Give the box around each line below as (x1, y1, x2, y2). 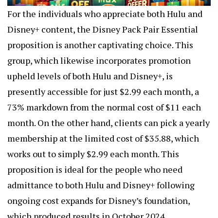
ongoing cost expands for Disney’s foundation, (7, 194, 190, 206)
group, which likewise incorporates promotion (7, 54, 191, 66)
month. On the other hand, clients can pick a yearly (7, 116, 210, 128)
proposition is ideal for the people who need (7, 163, 182, 175)
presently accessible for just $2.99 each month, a (7, 85, 199, 97)
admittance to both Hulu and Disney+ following (7, 179, 195, 191)
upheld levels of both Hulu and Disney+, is (7, 70, 173, 82)
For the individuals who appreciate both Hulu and (7, 7, 202, 19)
